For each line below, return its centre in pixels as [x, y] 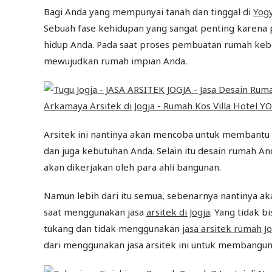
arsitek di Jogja [178, 212]
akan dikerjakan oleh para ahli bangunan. [132, 167]
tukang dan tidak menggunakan [113, 229]
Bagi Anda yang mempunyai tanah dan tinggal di [148, 12]
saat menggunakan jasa [95, 212]
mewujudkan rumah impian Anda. [115, 61]
